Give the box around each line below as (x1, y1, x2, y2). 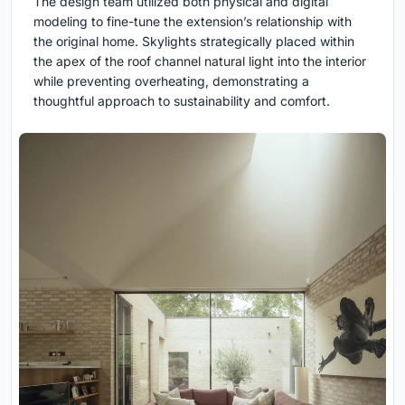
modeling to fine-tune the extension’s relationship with (33, 13, 352, 29)
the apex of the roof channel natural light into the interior (33, 52, 366, 69)
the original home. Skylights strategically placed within (33, 33, 354, 49)
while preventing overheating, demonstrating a (33, 72, 309, 89)
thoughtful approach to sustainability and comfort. (33, 92, 330, 108)
